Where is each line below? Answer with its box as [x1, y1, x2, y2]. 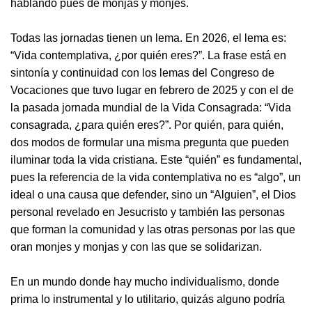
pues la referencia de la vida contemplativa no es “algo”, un [10, 171, 301, 183]
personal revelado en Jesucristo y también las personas [10, 206, 285, 218]
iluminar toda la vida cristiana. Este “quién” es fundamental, [10, 154, 302, 166]
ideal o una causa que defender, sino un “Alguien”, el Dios [10, 189, 296, 201]
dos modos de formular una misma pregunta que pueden [10, 136, 289, 148]
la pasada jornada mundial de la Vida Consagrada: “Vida [10, 102, 291, 114]
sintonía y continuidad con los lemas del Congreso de [10, 67, 274, 79]
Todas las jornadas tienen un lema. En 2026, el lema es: [10, 32, 286, 44]
